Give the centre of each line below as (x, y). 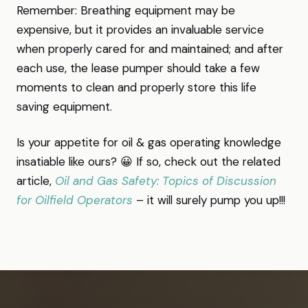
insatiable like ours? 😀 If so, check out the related (148, 162)
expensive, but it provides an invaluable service (140, 30)
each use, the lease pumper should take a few (138, 68)
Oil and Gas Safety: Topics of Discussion (166, 181)
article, (36, 181)
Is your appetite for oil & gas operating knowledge (149, 142)
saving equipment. (64, 107)
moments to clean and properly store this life (136, 87)
